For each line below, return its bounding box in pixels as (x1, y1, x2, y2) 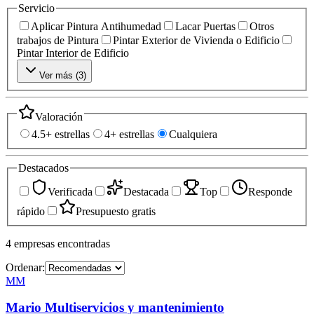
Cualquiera (169, 128, 217, 141)
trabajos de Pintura (17, 34, 99, 46)
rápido (17, 205, 45, 217)
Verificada (48, 185, 93, 198)
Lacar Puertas (175, 20, 235, 32)
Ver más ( (39, 69, 78, 81)
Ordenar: (6, 261, 45, 273)
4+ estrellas (104, 128, 154, 141)
